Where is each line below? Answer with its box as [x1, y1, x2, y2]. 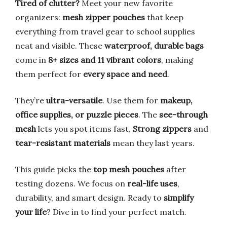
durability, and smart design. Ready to [15, 193, 164, 203]
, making [161, 55, 194, 65]
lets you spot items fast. [36, 124, 133, 134]
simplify [164, 193, 194, 203]
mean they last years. [110, 138, 195, 148]
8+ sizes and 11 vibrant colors [48, 55, 161, 65]
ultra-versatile [46, 95, 102, 105]
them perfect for [15, 69, 83, 79]
